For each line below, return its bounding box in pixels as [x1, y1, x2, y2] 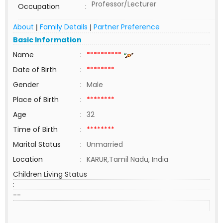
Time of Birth [13, 124, 58, 134]
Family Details [40, 22, 88, 32]
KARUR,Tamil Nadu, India [87, 154, 168, 164]
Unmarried [87, 139, 123, 149]
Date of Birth [13, 65, 57, 75]
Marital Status [13, 139, 61, 149]
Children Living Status [13, 169, 87, 179]
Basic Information [13, 35, 82, 45]
